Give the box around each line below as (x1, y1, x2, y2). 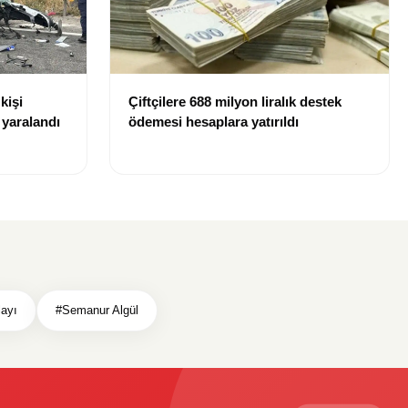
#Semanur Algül (56, 302, 138, 317)
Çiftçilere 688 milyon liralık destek (128, 93, 342, 109)
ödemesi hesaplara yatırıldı (128, 113, 299, 129)
